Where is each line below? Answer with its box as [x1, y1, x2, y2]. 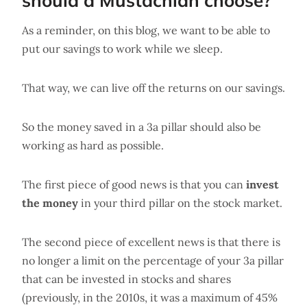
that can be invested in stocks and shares [22, 271, 231, 286]
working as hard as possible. [22, 138, 164, 152]
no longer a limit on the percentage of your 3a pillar [22, 253, 284, 267]
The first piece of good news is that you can [22, 177, 246, 191]
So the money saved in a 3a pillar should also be [22, 119, 261, 134]
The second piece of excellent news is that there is [22, 234, 280, 249]
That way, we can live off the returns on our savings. [22, 80, 285, 95]
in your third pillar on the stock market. [78, 195, 282, 210]
